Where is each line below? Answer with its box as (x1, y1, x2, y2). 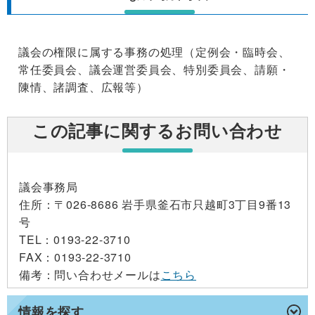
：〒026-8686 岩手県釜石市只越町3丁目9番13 (42, 196, 292, 213)
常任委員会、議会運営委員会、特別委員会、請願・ (18, 61, 290, 78)
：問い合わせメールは (42, 266, 161, 283)
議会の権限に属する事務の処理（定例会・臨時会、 (18, 44, 290, 60)
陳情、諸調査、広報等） (18, 79, 148, 96)
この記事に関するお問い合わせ (32, 118, 283, 143)
